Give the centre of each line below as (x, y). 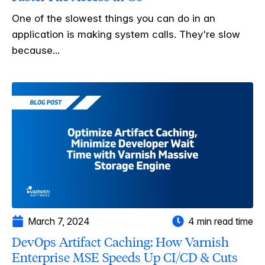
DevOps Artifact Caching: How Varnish (120, 242)
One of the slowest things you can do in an (114, 18)
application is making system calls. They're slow (126, 34)
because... (36, 50)
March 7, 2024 (59, 221)
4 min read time (221, 221)
